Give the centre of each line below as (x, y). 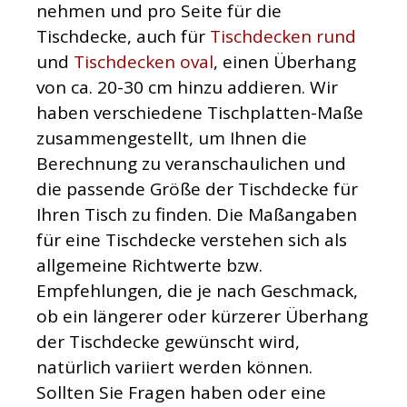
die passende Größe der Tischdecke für (197, 189)
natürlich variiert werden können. (174, 367)
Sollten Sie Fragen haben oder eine (181, 393)
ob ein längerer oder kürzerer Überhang (202, 317)
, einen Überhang (285, 62)
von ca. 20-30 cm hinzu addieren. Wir (187, 88)
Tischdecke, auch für (123, 37)
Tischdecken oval (144, 62)
